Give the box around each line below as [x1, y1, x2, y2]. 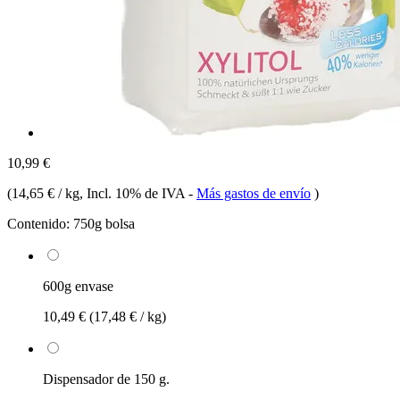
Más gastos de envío [196, 185, 311, 201]
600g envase [43, 278, 113, 294]
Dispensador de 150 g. [43, 371, 170, 387]
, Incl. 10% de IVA [79, 185, 188, 201]
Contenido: [7, 215, 70, 231]
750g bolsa [73, 215, 135, 231]
